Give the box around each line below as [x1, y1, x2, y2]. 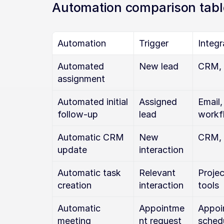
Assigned [139, 96, 177, 107]
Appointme [139, 203, 184, 213]
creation [57, 180, 91, 190]
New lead [139, 61, 178, 71]
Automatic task [57, 167, 121, 178]
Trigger [139, 38, 168, 48]
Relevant [139, 167, 175, 178]
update [57, 144, 87, 155]
